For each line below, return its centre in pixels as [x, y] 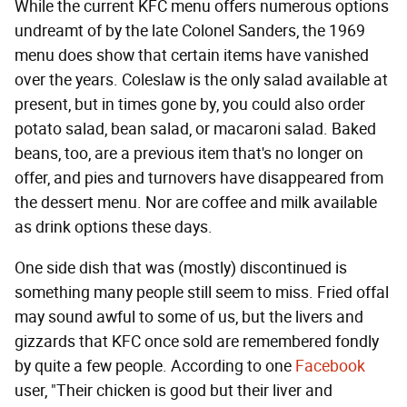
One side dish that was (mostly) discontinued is [181, 268]
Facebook [330, 367]
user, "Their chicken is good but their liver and [174, 391]
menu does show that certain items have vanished [192, 56]
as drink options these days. [114, 228]
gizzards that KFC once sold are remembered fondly [197, 342]
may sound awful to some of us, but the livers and [189, 318]
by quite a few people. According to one [155, 367]
